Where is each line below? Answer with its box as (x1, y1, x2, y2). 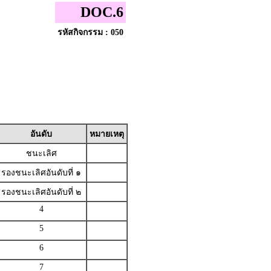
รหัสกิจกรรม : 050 (57, 28, 123, 37)
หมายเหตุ (90, 129, 124, 139)
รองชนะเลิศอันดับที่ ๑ (1, 168, 81, 177)
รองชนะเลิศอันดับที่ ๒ (1, 188, 81, 197)
